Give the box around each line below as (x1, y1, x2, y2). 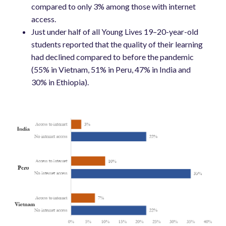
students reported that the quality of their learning (31, 39, 203, 49)
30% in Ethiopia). (31, 77, 89, 87)
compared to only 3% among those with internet (31, 2, 196, 12)
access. (31, 14, 56, 24)
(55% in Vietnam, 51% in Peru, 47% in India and (31, 65, 191, 75)
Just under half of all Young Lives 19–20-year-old (31, 27, 199, 37)
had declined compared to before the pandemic (31, 52, 194, 62)
